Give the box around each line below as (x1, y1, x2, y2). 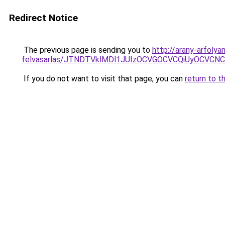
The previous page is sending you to (22, 45, 152, 55)
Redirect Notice (9, 12, 78, 24)
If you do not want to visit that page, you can (22, 74, 185, 83)
